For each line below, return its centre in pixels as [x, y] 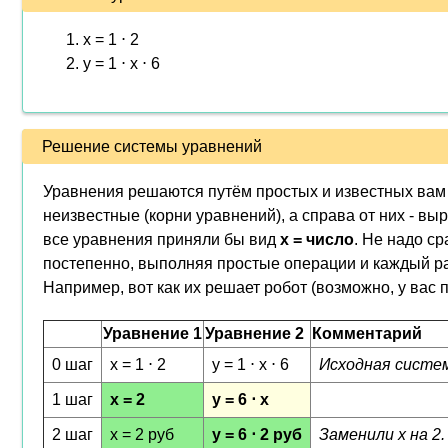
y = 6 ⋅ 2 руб [257, 434]
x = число [317, 239]
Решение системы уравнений [152, 146]
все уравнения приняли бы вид [161, 239]
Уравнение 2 [254, 333]
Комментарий [367, 333]
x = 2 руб [142, 434]
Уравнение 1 [152, 333]
